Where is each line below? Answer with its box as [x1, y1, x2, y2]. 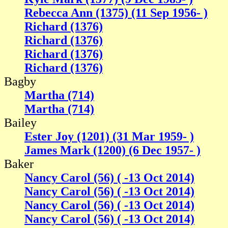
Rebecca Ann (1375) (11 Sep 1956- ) [24, 6, 208, 20]
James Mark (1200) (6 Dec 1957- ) [24, 144, 201, 157]
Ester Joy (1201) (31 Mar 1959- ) [24, 130, 194, 144]
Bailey [4, 116, 37, 130]
